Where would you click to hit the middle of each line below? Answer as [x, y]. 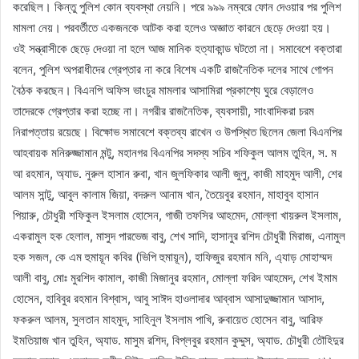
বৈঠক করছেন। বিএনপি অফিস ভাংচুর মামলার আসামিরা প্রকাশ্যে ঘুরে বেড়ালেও [163, 90]
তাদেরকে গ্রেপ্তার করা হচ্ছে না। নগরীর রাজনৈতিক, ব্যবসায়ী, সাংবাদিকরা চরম [163, 111]
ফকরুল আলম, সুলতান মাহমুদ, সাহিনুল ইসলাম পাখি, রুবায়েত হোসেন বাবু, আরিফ [168, 319]
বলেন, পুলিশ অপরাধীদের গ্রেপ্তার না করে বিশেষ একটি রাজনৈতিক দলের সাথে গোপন [173, 69]
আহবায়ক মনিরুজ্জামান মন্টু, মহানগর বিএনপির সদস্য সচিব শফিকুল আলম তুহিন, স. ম [175, 152]
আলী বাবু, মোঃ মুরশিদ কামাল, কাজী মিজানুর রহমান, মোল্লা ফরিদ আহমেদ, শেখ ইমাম [175, 277]
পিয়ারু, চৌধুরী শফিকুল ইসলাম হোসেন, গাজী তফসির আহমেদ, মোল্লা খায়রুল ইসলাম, [177, 215]
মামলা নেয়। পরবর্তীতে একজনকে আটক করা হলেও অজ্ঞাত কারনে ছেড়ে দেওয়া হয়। [172, 27]
